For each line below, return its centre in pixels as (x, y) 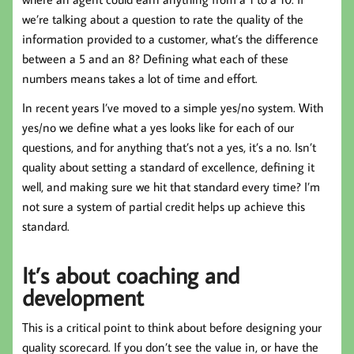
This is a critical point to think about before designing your (172, 327)
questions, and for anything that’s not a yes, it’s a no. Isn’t (169, 147)
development (83, 297)
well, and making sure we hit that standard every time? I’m (171, 187)
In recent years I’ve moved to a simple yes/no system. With (173, 108)
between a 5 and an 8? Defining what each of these (155, 59)
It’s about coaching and (131, 275)
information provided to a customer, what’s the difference (170, 39)
